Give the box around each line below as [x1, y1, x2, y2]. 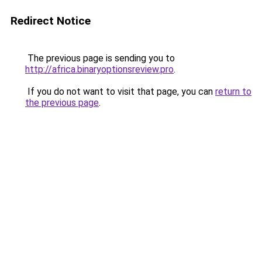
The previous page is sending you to [25, 53, 175, 64]
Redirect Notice [11, 14, 91, 27]
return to [215, 86, 251, 97]
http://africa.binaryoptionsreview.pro [25, 64, 174, 75]
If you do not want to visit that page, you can [25, 86, 215, 97]
